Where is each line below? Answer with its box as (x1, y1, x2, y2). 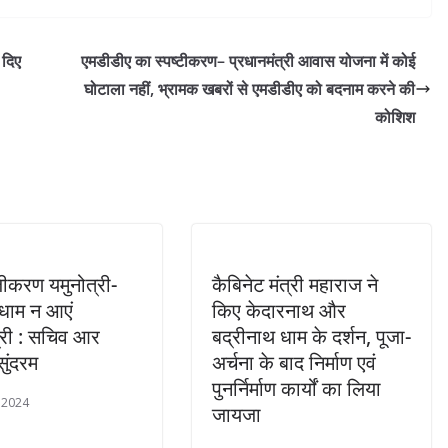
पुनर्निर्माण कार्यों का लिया (212, 375, 381, 403)
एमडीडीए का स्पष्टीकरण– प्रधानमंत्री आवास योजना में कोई (81, 50, 415, 73)
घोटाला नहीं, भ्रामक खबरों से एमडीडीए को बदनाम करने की (84, 78, 415, 101)
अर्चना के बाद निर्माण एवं (212, 349, 376, 377)
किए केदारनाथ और (212, 297, 346, 325)
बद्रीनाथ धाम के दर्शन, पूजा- (212, 323, 411, 351)
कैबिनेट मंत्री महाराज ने (212, 271, 378, 299)
